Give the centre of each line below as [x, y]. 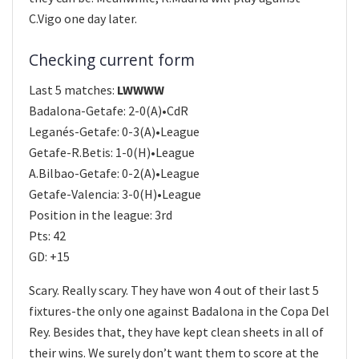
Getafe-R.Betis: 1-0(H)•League [112, 152]
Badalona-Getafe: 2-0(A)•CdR [109, 110]
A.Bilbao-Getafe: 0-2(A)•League [114, 173]
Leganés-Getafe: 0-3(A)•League [114, 131]
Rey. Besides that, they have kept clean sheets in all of [176, 331]
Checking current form [112, 60]
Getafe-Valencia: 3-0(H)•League [115, 194]
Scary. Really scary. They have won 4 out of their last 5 [174, 290]
